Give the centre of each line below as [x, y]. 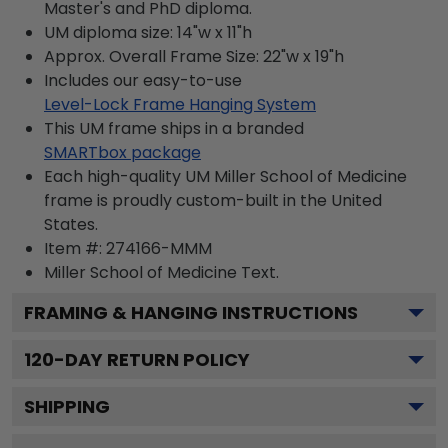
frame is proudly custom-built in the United [213, 200]
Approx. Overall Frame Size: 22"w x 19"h [194, 56]
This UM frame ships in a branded [174, 128]
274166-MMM [159, 248]
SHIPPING [67, 406]
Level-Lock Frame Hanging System [180, 104]
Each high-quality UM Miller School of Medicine [225, 176]
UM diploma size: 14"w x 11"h [148, 32]
